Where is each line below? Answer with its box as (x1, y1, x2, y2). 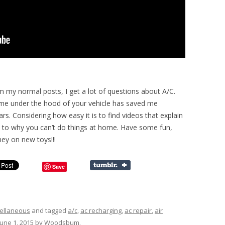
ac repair (125, 205, 152, 215)
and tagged (30, 205, 68, 215)
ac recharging (80, 205, 122, 215)
